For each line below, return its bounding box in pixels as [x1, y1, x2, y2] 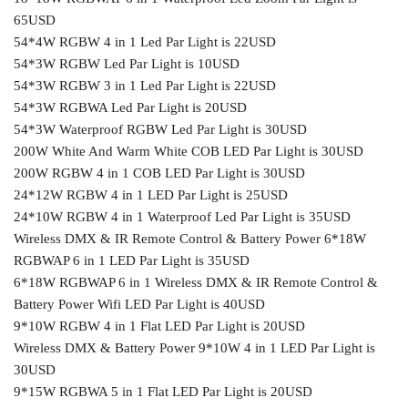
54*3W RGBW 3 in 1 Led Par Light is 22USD [14, 77, 276, 93]
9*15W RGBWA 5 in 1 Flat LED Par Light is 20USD [14, 383, 312, 399]
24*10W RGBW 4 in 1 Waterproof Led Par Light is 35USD [14, 209, 351, 224]
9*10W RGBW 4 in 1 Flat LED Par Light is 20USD [14, 318, 305, 333]
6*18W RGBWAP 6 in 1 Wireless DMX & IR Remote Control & [14, 274, 378, 290]
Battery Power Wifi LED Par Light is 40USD [14, 296, 265, 311]
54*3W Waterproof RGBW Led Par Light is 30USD [14, 121, 307, 137]
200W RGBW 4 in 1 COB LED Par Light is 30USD [14, 165, 305, 180]
